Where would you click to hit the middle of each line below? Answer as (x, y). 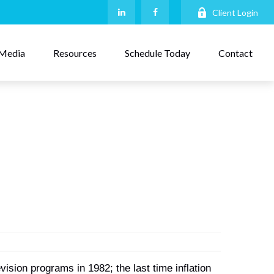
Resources (75, 53)
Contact (236, 53)
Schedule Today (158, 53)
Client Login (235, 12)
